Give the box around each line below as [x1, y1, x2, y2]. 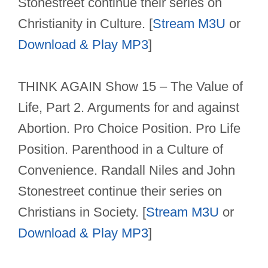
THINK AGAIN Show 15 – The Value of [18, 79, 243, 95]
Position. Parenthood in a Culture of [18, 142, 223, 157]
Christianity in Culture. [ [18, 16, 153, 32]
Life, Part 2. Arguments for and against [18, 100, 239, 115]
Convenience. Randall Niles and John [18, 163, 235, 178]
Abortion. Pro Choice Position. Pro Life [18, 121, 240, 136]
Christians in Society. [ [18, 205, 146, 220]
